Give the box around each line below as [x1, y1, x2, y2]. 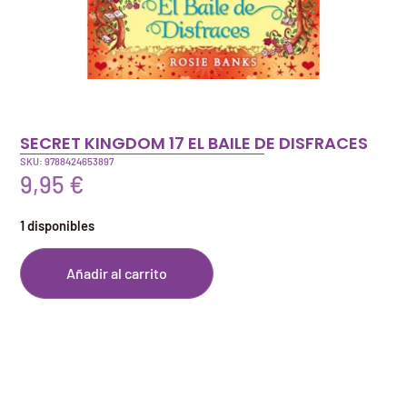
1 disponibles [20, 216, 95, 233]
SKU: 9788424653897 [20, 155, 114, 168]
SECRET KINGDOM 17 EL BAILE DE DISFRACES [20, 131, 369, 154]
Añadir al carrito [66, 264, 168, 283]
